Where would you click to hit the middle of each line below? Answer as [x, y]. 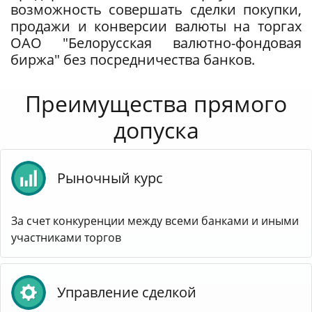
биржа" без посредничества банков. [133, 60]
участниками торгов [66, 238]
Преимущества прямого [156, 104]
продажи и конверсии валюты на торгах [156, 26]
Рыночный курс [110, 178]
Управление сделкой [127, 292]
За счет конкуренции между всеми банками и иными [155, 221]
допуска [156, 130]
